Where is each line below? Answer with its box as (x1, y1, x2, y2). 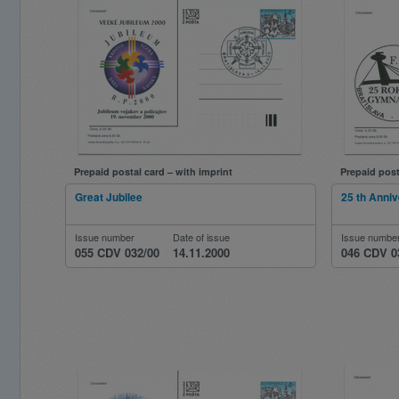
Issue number (75, 230, 134, 244)
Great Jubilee (75, 189, 142, 205)
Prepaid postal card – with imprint (74, 165, 232, 178)
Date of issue (173, 230, 230, 244)
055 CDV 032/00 (75, 244, 159, 261)
